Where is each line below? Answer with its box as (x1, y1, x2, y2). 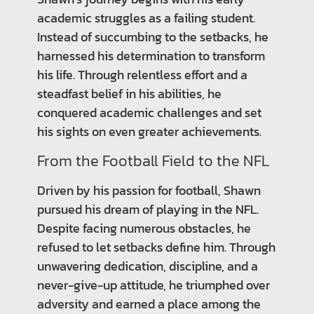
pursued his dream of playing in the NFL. (36, 199, 259, 219)
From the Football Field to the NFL (36, 148, 270, 172)
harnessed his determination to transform (36, 46, 265, 66)
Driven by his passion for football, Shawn (36, 180, 261, 200)
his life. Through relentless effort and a (36, 65, 247, 85)
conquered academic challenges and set (36, 103, 261, 123)
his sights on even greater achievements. (36, 122, 261, 142)
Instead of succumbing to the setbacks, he (36, 27, 268, 47)
